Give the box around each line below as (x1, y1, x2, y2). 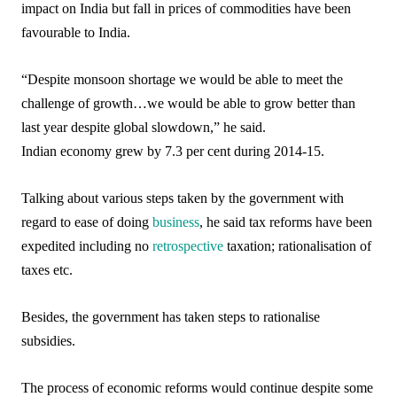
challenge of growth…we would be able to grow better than (21, 96, 356, 111)
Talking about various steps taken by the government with (21, 191, 345, 206)
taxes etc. (21, 262, 74, 277)
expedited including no (21, 238, 153, 253)
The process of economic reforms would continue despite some (21, 380, 374, 395)
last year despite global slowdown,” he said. (21, 120, 267, 135)
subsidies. (21, 333, 76, 348)
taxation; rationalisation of (223, 238, 372, 253)
